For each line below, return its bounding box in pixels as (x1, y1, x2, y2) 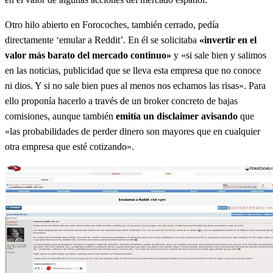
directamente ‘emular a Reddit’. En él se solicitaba (5, 34, 199, 45)
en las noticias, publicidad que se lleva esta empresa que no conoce (5, 65, 261, 76)
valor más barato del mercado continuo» (5, 49, 171, 60)
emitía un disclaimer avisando (116, 110, 238, 121)
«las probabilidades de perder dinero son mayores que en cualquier (5, 126, 260, 136)
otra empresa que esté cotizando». (5, 141, 134, 152)
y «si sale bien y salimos (171, 49, 266, 60)
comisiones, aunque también (5, 110, 116, 121)
